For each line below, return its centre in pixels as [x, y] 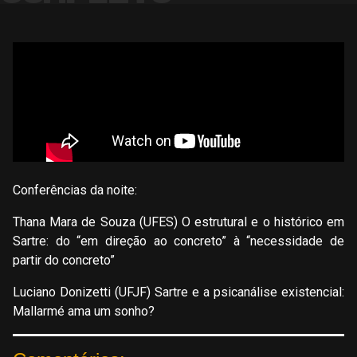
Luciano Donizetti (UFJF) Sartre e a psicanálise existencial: [178, 292]
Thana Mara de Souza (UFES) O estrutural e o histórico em [178, 222]
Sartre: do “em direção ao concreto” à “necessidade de [178, 241]
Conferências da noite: [75, 190]
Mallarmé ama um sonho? [84, 312]
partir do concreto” [64, 261]
